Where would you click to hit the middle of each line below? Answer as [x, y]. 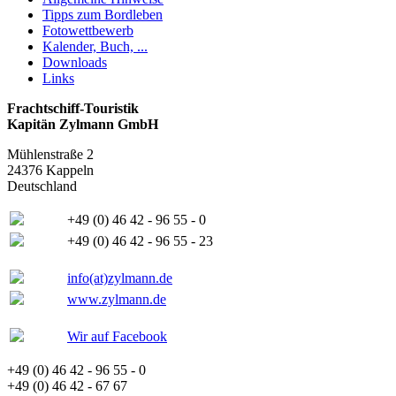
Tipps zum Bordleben [103, 15]
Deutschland [42, 187]
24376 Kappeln [50, 171]
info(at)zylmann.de [120, 278]
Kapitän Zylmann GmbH [83, 125]
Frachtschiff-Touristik [73, 109]
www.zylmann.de [117, 300]
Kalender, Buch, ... [95, 47]
